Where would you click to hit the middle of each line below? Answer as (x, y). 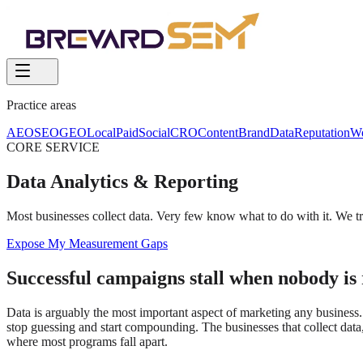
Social (154, 132)
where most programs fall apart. (87, 341)
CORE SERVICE (53, 147)
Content (218, 132)
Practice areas (41, 105)
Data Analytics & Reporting (122, 181)
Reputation (322, 132)
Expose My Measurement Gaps (87, 243)
